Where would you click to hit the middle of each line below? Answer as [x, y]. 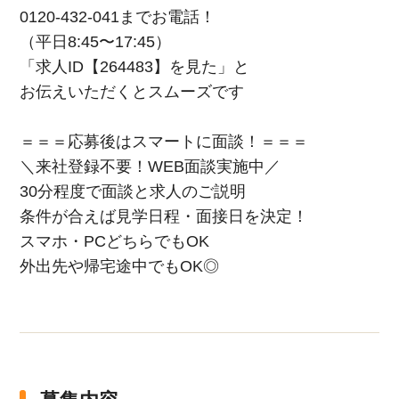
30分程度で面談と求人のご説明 [133, 191]
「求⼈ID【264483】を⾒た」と [135, 67]
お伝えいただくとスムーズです [132, 92]
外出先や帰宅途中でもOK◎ [120, 266]
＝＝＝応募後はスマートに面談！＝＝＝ [164, 142]
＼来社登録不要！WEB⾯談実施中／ [151, 167]
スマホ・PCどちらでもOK [115, 241]
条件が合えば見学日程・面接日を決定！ [164, 216]
